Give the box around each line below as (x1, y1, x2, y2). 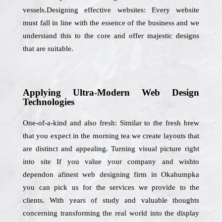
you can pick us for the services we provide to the (23, 183, 199, 191)
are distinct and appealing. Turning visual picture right (23, 145, 199, 153)
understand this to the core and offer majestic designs (23, 32, 199, 40)
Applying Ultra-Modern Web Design (23, 87, 199, 98)
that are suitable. (23, 45, 73, 53)
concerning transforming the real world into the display (23, 209, 199, 217)
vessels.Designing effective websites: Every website (23, 6, 199, 14)
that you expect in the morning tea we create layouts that (23, 132, 199, 140)
